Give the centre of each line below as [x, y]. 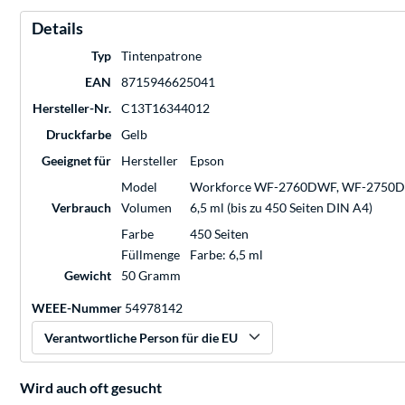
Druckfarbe [79, 135]
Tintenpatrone [161, 56]
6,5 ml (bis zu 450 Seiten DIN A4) [281, 208]
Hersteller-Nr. [72, 108]
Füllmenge [151, 255]
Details [57, 28]
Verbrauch [81, 208]
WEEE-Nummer [77, 308]
